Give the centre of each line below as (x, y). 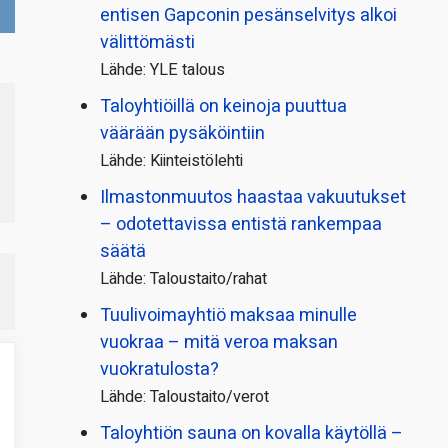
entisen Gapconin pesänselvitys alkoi (248, 16)
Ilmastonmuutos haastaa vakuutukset (253, 198)
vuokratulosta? (159, 370)
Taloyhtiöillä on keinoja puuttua (223, 107)
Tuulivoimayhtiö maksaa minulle (228, 316)
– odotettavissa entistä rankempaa (241, 225)
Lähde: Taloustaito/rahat (183, 279)
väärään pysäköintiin (182, 134)
